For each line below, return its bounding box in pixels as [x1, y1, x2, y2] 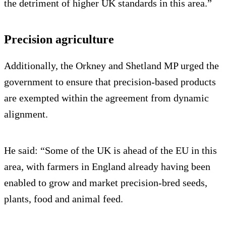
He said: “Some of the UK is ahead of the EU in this [4, 144, 217, 156]
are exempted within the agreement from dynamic [4, 92, 209, 103]
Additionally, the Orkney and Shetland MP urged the [4, 60, 219, 71]
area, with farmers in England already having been [4, 160, 210, 172]
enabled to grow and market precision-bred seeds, [4, 177, 207, 188]
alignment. [4, 108, 48, 120]
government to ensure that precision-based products [4, 76, 216, 87]
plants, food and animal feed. [4, 193, 123, 204]
